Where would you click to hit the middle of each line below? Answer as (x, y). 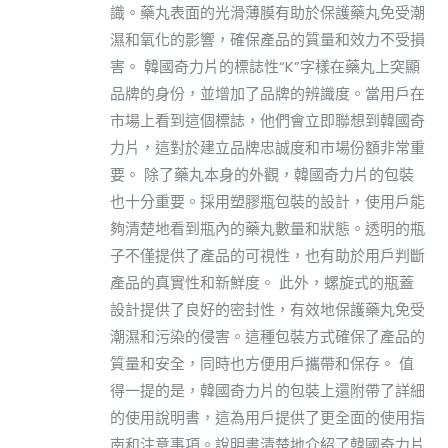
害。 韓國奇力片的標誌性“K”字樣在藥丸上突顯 (265, 66)
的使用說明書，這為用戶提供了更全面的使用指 (267, 417)
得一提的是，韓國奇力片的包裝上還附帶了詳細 (267, 390)
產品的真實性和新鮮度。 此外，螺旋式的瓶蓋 (262, 282)
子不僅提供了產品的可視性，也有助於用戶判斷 (267, 255)
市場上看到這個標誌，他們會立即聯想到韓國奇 (267, 120)
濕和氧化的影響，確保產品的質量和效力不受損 (267, 39)
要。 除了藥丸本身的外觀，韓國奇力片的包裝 (262, 174)
